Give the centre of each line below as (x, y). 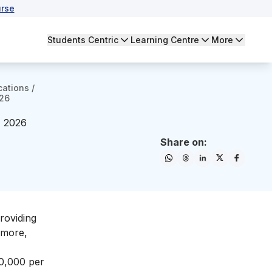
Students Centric (83, 39)
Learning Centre (165, 39)
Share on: (184, 142)
